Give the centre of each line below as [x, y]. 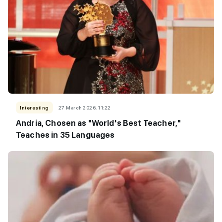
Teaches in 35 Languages [65, 135]
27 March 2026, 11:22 [84, 107]
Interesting [34, 107]
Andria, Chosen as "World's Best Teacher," [99, 123]
